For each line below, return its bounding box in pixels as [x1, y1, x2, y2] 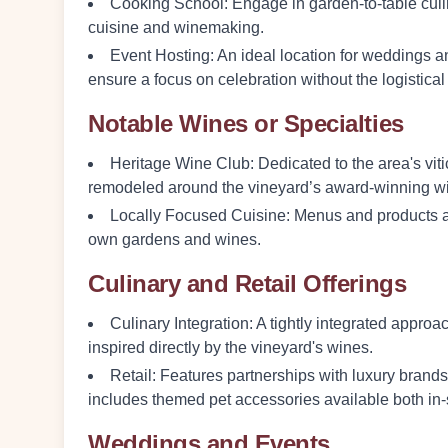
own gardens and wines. [88, 231, 261, 248]
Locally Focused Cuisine [110, 207, 286, 224]
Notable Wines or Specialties [88, 110, 404, 137]
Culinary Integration [110, 315, 249, 332]
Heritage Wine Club [110, 155, 250, 172]
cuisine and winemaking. [88, 19, 264, 36]
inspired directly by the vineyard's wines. [88, 339, 373, 356]
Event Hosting [110, 47, 210, 64]
